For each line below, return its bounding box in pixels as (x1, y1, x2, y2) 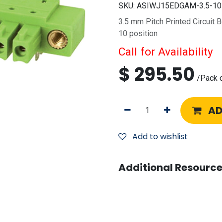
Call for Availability (118, 45, 213, 58)
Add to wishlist (132, 131, 188, 142)
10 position (118, 29, 158, 38)
